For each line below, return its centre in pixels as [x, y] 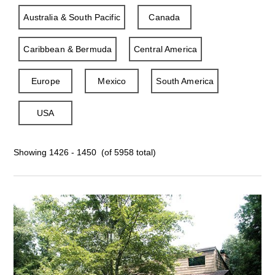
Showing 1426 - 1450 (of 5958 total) [85, 152]
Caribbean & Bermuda [68, 49]
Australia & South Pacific [72, 17]
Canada [165, 17]
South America [185, 81]
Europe [45, 81]
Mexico [112, 81]
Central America [166, 49]
